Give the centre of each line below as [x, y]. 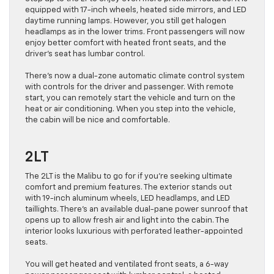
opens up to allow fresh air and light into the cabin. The [127, 221]
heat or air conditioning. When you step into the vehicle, [130, 109]
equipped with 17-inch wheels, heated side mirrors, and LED [136, 10]
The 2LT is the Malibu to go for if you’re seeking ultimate [129, 177]
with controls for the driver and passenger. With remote [129, 87]
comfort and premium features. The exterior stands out [128, 188]
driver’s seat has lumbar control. [85, 54]
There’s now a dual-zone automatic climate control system [135, 76]
